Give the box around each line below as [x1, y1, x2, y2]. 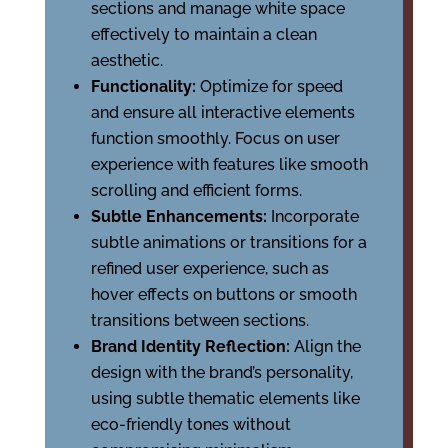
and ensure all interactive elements [90, 103, 355, 122]
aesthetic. [90, 51, 163, 70]
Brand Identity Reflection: [90, 337, 294, 356]
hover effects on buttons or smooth [90, 285, 357, 304]
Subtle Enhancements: [90, 207, 271, 226]
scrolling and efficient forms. [90, 181, 302, 200]
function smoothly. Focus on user [90, 129, 340, 148]
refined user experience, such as [90, 259, 329, 278]
